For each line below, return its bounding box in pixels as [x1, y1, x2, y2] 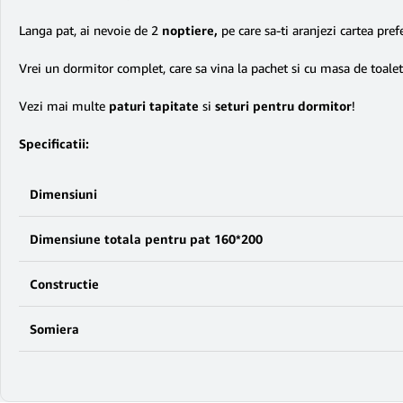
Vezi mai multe [19, 98, 109, 113]
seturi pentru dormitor [215, 98, 352, 113]
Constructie [30, 276, 99, 291]
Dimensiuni [30, 186, 97, 201]
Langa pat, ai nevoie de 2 [19, 22, 162, 38]
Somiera [30, 321, 79, 336]
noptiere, [162, 22, 218, 38]
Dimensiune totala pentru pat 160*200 [30, 231, 263, 246]
